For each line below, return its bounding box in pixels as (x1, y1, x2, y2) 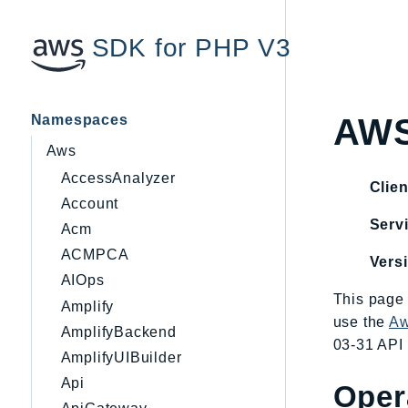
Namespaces (30, 111, 128, 127)
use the (332, 313, 389, 330)
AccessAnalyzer (60, 169, 176, 186)
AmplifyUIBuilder (60, 349, 182, 365)
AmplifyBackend (60, 323, 177, 340)
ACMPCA (60, 247, 129, 263)
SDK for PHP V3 (91, 33, 291, 62)
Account (60, 195, 119, 211)
